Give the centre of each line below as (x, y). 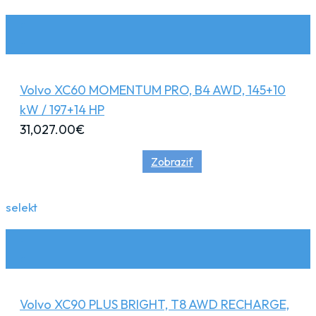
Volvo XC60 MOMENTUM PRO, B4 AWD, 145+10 (153, 90)
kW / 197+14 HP (62, 109)
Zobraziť (172, 161)
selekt (22, 207)
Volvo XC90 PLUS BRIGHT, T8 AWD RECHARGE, (154, 304)
